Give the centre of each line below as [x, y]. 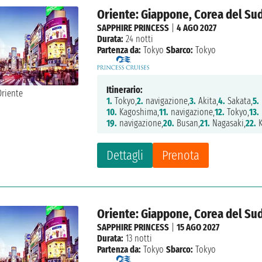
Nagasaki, [228, 123]
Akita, [207, 101]
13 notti [138, 239]
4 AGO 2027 [197, 28]
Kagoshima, [138, 112]
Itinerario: [125, 90]
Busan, [187, 123]
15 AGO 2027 [198, 227]
